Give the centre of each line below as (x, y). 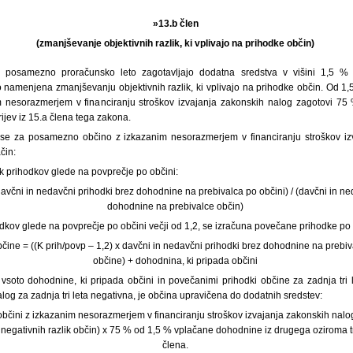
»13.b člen (176, 23)
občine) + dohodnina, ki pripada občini (176, 260)
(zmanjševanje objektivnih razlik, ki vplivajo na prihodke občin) (176, 43)
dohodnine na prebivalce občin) (176, 206)
